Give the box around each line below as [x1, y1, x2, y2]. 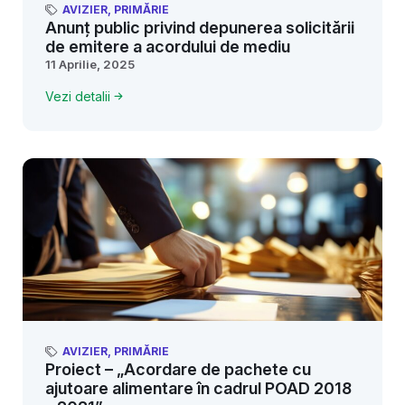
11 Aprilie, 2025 [45, 57, 135, 71]
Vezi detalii [45, 88, 110, 104]
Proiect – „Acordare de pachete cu [45, 360, 311, 379]
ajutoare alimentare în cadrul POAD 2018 [45, 379, 352, 398]
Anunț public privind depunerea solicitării [45, 18, 354, 37]
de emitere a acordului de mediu [45, 37, 290, 56]
